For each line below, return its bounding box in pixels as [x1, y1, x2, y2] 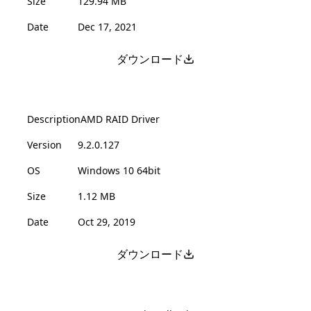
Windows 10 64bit [78, 163, 160, 177]
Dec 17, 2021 [78, 19, 137, 33]
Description [27, 112, 81, 126]
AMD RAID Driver [81, 112, 160, 126]
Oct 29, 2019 [78, 215, 135, 228]
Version [27, 137, 62, 151]
